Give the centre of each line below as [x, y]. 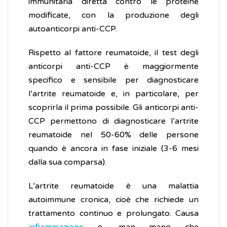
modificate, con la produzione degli [113, 15]
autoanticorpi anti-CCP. [73, 29]
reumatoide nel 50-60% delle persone [113, 135]
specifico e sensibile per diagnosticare [113, 80]
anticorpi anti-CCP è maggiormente [113, 67]
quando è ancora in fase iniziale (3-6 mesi [113, 149]
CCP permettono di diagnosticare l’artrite [113, 121]
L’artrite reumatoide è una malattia [113, 186]
